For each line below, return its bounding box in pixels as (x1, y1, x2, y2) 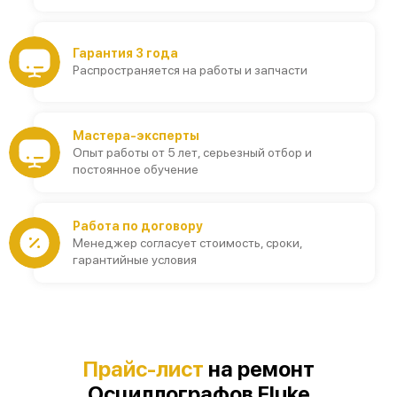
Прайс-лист (82, 356, 204, 382)
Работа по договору (73, 218, 203, 233)
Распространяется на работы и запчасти (73, 63, 307, 77)
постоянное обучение (73, 161, 198, 176)
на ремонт (204, 356, 315, 382)
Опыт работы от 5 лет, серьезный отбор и (73, 144, 312, 160)
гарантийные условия (73, 252, 197, 267)
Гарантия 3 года (73, 46, 178, 60)
